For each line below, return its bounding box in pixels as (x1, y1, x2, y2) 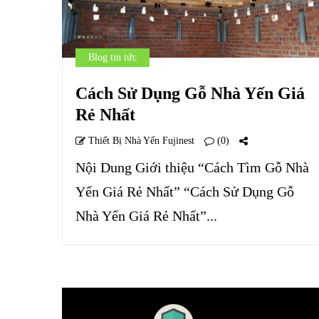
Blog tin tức (88, 52, 137, 63)
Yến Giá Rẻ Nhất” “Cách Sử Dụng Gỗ (75, 184, 294, 199)
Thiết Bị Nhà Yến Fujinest (85, 135, 194, 146)
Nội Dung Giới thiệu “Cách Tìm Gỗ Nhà (75, 159, 309, 175)
